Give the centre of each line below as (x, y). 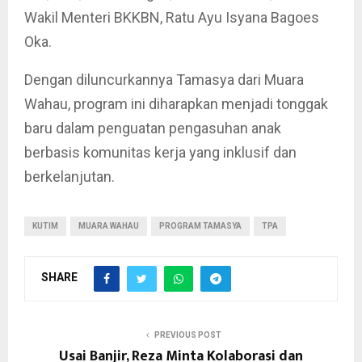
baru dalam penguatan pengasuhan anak (153, 128)
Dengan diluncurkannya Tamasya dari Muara (164, 79)
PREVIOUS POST (187, 335)
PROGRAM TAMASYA (200, 225)
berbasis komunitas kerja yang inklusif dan (160, 152)
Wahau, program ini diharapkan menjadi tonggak (176, 103)
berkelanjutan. (69, 176)
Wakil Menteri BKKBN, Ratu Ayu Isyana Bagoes (172, 17)
